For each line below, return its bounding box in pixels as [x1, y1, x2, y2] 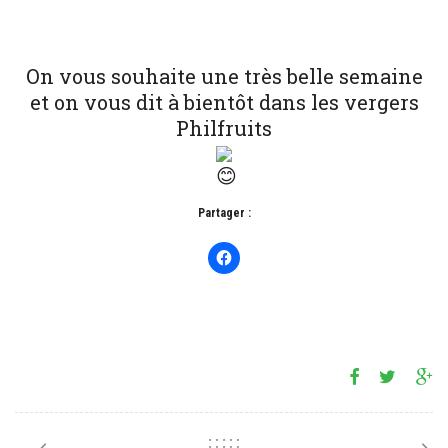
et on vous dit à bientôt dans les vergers [29, 88, 419, 115]
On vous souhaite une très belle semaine [25, 62, 423, 89]
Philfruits [176, 114, 272, 141]
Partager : [197, 205, 251, 220]
